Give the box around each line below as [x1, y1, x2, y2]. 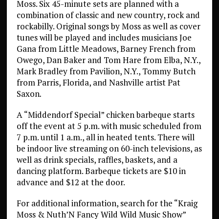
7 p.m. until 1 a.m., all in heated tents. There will [16, 131, 195, 143]
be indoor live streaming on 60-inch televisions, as [16, 143, 202, 154]
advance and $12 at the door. [16, 176, 125, 188]
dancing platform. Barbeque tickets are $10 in [16, 165, 186, 176]
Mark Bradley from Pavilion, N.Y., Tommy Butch [16, 66, 196, 77]
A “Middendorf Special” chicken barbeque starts [16, 109, 195, 120]
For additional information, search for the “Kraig [16, 197, 197, 209]
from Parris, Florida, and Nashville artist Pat [16, 77, 180, 88]
